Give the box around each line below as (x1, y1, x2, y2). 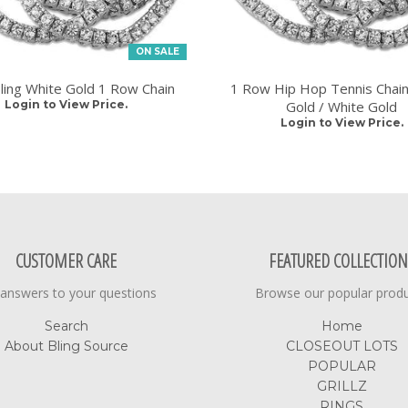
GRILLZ (316, 377, 367, 394)
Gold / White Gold (286, 97, 398, 116)
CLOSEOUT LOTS (285, 337, 398, 354)
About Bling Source (4, 337, 128, 354)
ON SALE (135, 45, 179, 57)
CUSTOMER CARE (15, 248, 117, 273)
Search (44, 317, 88, 334)
